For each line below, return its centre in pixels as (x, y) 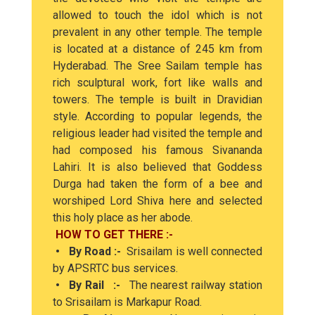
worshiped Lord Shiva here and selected (157, 201)
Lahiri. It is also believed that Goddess (157, 167)
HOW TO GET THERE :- (113, 234)
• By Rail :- (91, 285)
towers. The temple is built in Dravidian (157, 99)
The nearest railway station (196, 285)
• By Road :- (90, 251)
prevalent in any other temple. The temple (157, 32)
